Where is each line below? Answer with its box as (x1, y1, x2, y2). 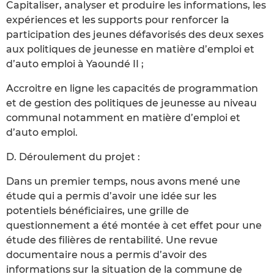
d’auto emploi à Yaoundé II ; (6, 57, 144, 70)
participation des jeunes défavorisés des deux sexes (6, 28, 264, 40)
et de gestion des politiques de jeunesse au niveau (6, 97, 257, 109)
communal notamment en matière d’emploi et (6, 111, 240, 124)
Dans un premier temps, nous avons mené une (6, 175, 240, 187)
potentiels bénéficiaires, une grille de (6, 204, 189, 217)
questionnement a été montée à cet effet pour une (6, 219, 262, 231)
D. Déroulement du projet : (6, 150, 140, 163)
